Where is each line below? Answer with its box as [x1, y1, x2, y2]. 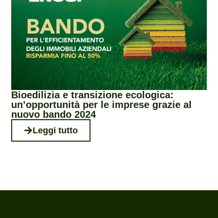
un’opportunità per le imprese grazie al [11, 99, 192, 110]
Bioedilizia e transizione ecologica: [11, 90, 174, 101]
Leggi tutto [33, 126, 78, 136]
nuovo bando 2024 [11, 109, 96, 120]
